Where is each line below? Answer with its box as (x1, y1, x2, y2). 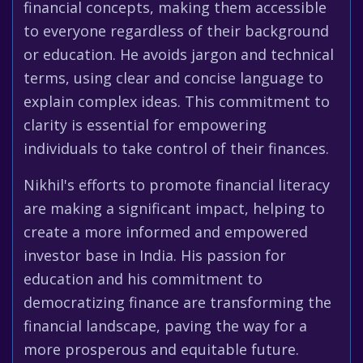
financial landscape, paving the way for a (23, 316, 307, 335)
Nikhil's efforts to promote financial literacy (23, 175, 330, 194)
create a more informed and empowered (23, 222, 308, 241)
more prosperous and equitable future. (23, 340, 299, 359)
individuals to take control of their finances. (23, 139, 329, 158)
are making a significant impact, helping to (23, 199, 325, 218)
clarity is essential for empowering (23, 115, 267, 135)
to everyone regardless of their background (23, 21, 329, 41)
